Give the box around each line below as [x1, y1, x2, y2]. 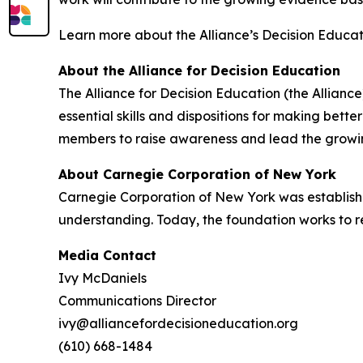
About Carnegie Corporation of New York [58, 166, 336, 183]
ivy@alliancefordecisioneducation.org [58, 315, 298, 332]
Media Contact [58, 247, 156, 264]
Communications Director [58, 293, 216, 310]
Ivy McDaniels [58, 270, 147, 287]
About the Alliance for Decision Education [58, 62, 340, 79]
